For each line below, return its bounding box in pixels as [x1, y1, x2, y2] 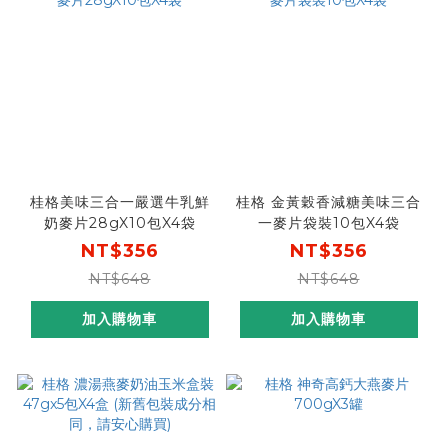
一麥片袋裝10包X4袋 [257, 214, 400, 233]
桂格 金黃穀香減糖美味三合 [236, 193, 421, 212]
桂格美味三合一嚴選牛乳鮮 [29, 193, 210, 212]
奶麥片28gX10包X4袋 [43, 214, 196, 233]
